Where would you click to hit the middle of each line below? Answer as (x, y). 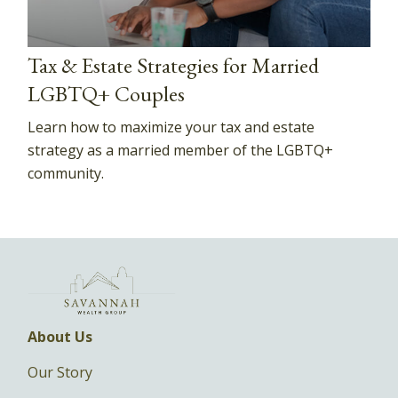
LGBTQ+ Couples (107, 93)
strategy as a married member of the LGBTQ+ (181, 150)
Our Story (60, 372)
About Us (60, 336)
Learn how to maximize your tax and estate (171, 127)
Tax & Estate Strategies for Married (174, 65)
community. (66, 173)
